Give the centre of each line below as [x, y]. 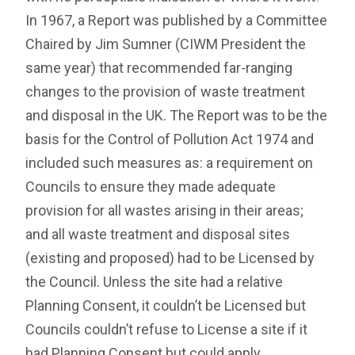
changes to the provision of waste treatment [166, 92]
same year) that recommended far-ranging [159, 68]
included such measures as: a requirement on [170, 163]
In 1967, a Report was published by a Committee [177, 21]
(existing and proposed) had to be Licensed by [170, 258]
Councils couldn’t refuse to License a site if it [167, 330]
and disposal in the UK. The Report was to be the [177, 116]
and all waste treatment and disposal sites [158, 235]
